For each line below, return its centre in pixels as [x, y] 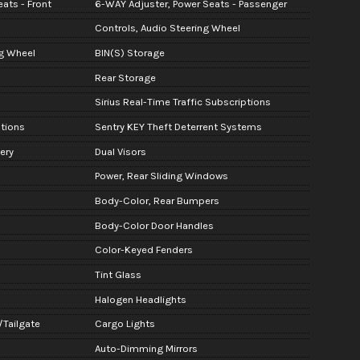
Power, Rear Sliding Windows [161, 176]
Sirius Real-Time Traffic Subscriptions [182, 102]
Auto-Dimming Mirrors [146, 348]
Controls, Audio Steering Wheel [167, 28]
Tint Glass [118, 274]
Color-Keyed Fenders [143, 250]
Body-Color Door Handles [154, 225]
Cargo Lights [125, 324]
